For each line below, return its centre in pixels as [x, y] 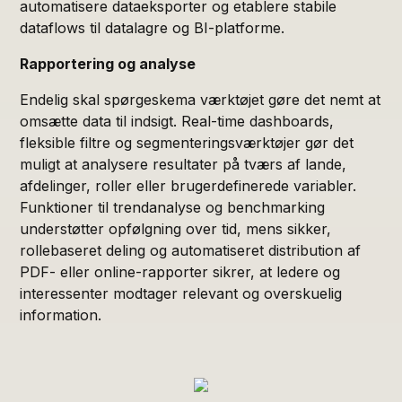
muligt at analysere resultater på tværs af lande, [184, 164]
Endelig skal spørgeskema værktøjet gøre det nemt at [201, 99]
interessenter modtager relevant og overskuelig [181, 293]
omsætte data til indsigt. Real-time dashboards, [177, 121]
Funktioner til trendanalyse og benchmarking [173, 207]
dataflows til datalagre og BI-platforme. [153, 27]
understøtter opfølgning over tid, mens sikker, [176, 228]
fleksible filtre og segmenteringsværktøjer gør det [187, 142]
